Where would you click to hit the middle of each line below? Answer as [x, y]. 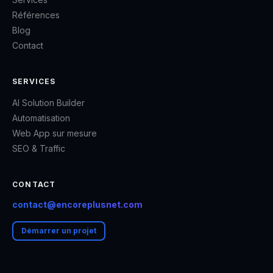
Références [36, 15]
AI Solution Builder [48, 102]
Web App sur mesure [55, 133]
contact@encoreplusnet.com [77, 204]
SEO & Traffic [39, 148]
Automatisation [41, 118]
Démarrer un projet [59, 230]
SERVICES [34, 81]
